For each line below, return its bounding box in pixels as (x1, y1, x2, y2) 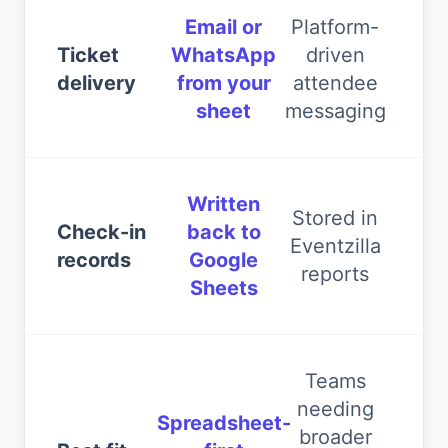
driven (305, 43, 365, 67)
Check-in (57, 220, 146, 244)
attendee (292, 71, 378, 95)
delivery (57, 71, 136, 95)
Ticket (57, 43, 119, 67)
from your (176, 71, 271, 95)
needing (296, 397, 374, 421)
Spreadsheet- (157, 411, 291, 435)
